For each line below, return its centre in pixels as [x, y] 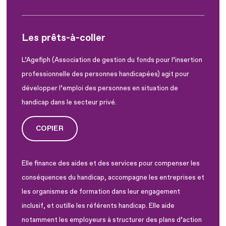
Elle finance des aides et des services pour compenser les [111, 163]
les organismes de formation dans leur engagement [101, 191]
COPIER [50, 128]
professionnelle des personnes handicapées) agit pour [105, 74]
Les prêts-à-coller [64, 38]
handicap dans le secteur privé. [69, 103]
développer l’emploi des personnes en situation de [100, 89]
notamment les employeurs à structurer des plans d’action [112, 220]
